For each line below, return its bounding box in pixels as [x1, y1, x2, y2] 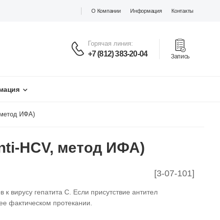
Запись [171, 53, 190, 60]
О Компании [91, 7, 121, 14]
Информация [130, 7, 162, 14]
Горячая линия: [87, 39, 133, 47]
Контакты [171, 7, 193, 14]
